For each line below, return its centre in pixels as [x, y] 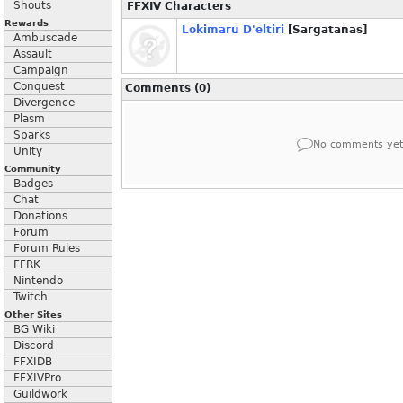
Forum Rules [47, 248]
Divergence [44, 103]
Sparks [32, 135]
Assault [33, 54]
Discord [34, 345]
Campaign [41, 70]
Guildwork [40, 394]
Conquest [39, 86]
